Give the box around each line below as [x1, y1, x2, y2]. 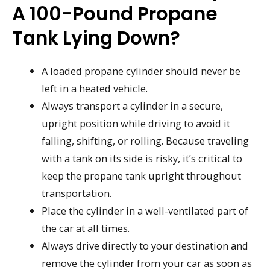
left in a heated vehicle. [42, 81, 148, 95]
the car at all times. [42, 221, 130, 235]
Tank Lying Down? [12, 24, 180, 51]
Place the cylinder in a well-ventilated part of [42, 203, 249, 218]
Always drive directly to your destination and [42, 238, 249, 253]
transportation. [42, 186, 112, 200]
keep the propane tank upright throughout [42, 168, 242, 183]
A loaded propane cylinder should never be [42, 63, 241, 78]
